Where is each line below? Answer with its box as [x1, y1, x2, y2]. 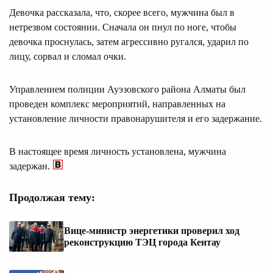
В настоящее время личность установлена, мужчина [9, 146, 226, 157]
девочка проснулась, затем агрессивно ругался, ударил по [9, 36, 249, 47]
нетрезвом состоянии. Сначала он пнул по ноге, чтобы [9, 21, 236, 32]
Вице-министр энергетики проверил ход [64, 225, 239, 236]
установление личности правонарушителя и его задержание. [9, 113, 262, 124]
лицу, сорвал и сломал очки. [9, 51, 126, 62]
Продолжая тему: [9, 191, 95, 204]
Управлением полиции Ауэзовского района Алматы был [9, 83, 246, 94]
